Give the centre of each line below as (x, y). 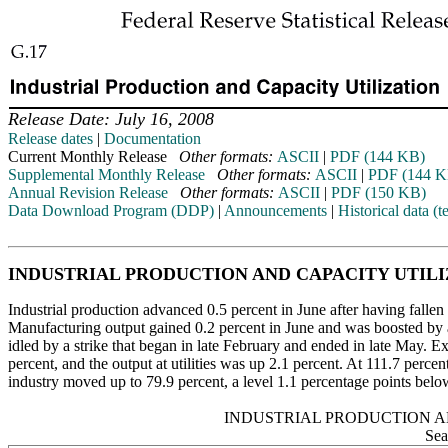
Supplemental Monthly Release (106, 174)
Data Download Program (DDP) (111, 210)
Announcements (275, 210)
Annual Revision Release (88, 192)
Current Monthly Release (93, 156)
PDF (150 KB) (378, 192)
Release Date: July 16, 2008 (111, 119)
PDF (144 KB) (377, 156)
